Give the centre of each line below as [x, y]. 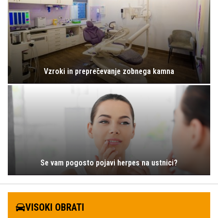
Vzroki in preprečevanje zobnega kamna [109, 71]
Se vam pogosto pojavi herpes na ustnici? [109, 163]
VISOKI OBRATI [55, 207]
